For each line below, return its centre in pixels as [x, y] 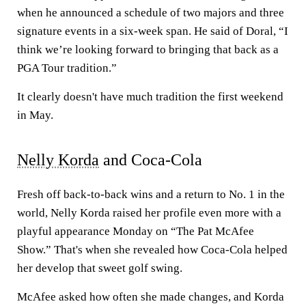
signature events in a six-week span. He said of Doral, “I [153, 31]
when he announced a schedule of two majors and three [151, 13]
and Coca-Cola [151, 160]
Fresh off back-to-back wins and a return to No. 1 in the [151, 194]
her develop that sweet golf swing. [100, 268]
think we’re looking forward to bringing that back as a [148, 50]
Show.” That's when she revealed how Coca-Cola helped [152, 250]
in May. [35, 115]
